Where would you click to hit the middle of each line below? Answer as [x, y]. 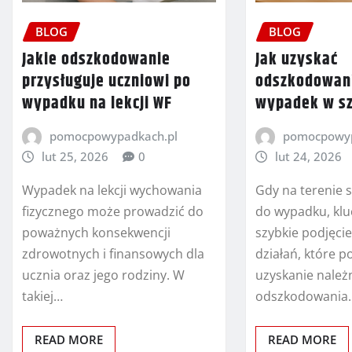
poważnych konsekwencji [96, 233]
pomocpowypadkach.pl [113, 136]
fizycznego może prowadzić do [113, 211]
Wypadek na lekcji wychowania [112, 190]
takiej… [42, 296]
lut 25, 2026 [75, 157]
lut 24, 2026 [308, 157]
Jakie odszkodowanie [96, 60]
